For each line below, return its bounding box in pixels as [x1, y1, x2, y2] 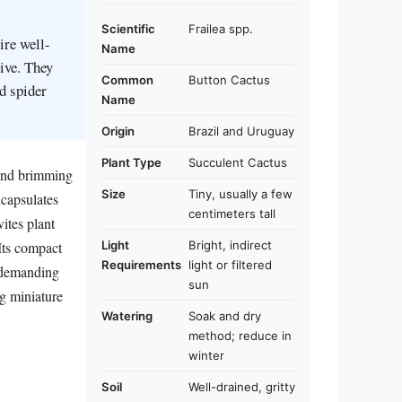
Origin [101, 124, 135, 138]
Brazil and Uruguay [188, 124, 294, 138]
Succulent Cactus [188, 155, 287, 170]
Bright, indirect [188, 238, 272, 252]
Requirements [101, 258, 181, 272]
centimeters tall [188, 206, 275, 221]
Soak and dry [188, 309, 261, 323]
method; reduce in [188, 328, 292, 343]
